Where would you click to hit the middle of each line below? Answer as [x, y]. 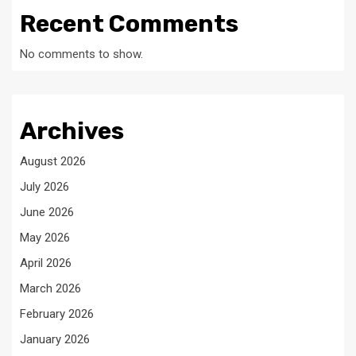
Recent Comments [129, 24]
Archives [72, 132]
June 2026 [47, 213]
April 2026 [46, 263]
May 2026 [45, 238]
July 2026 [44, 187]
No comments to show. [81, 54]
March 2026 [50, 289]
